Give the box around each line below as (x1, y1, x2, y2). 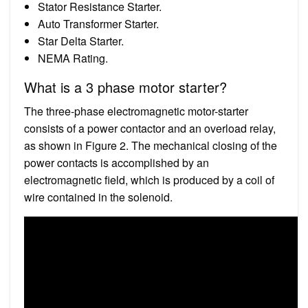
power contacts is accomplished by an (24, 154, 209, 170)
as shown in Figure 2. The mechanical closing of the (24, 137, 277, 153)
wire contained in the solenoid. (24, 188, 173, 205)
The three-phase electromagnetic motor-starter (24, 102, 248, 119)
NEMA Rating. (38, 49, 108, 66)
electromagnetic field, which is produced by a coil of (24, 171, 274, 188)
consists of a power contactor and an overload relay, (24, 120, 276, 136)
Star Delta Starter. (38, 32, 124, 49)
